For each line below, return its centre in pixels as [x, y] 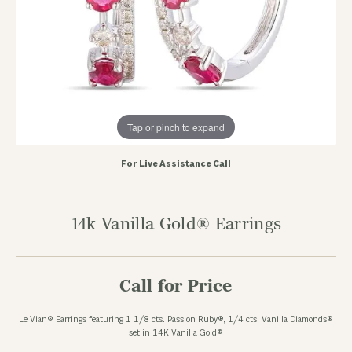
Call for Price [176, 286]
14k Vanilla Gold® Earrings [176, 224]
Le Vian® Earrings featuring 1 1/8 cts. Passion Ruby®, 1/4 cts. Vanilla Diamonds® [176, 320]
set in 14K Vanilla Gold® [176, 333]
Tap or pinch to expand [176, 126]
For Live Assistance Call [176, 164]
